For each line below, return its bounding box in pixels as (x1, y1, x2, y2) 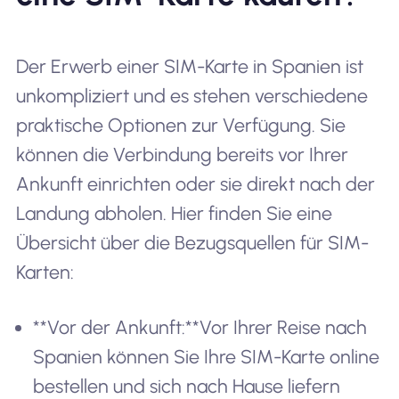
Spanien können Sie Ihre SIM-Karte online (33, 345, 380, 368)
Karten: (15, 260, 74, 283)
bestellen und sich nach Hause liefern (33, 374, 341, 397)
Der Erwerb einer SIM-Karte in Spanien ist (15, 54, 363, 77)
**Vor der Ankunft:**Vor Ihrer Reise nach (33, 315, 368, 338)
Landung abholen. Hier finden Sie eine (15, 201, 332, 224)
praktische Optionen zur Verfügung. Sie (15, 113, 346, 136)
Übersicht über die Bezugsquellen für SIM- (15, 231, 369, 254)
